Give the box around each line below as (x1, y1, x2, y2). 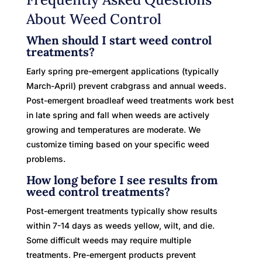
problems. (26, 153, 65, 164)
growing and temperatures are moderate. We (26, 124, 201, 135)
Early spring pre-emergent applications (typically (26, 65, 219, 76)
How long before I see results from (26, 172, 218, 187)
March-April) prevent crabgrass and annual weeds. (26, 80, 226, 91)
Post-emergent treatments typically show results (26, 205, 218, 216)
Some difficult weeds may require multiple (26, 235, 191, 245)
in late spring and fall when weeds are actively (26, 109, 209, 120)
